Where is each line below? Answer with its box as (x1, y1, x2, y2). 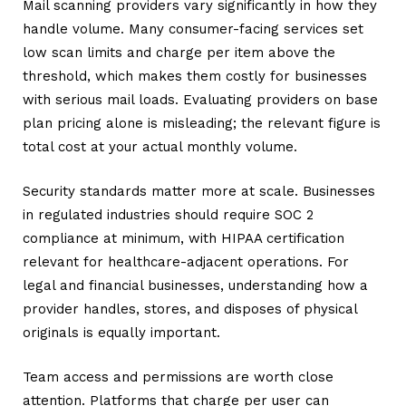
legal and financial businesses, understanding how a (23, 277, 368, 294)
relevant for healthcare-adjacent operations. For (23, 254, 349, 270)
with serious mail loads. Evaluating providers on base (23, 91, 378, 108)
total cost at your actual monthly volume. (23, 138, 297, 155)
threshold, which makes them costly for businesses (23, 67, 367, 84)
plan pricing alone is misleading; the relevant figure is (23, 114, 381, 131)
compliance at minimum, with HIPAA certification (23, 230, 344, 246)
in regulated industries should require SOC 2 (23, 207, 314, 223)
